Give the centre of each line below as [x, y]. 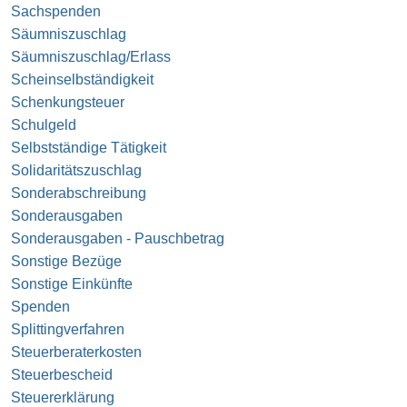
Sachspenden [56, 11]
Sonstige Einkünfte [72, 283]
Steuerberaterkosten [76, 352]
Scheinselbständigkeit [82, 79]
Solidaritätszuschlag [76, 170]
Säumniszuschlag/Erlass [91, 56]
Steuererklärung [63, 397]
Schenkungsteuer [68, 102]
